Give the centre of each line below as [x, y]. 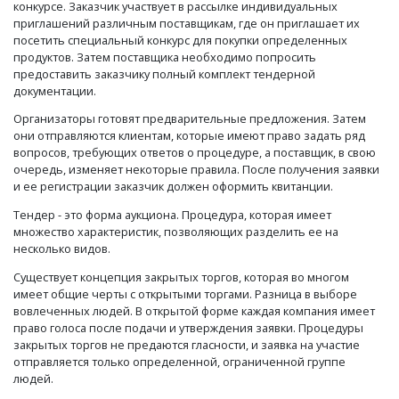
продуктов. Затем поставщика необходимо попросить [165, 57]
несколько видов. [62, 249]
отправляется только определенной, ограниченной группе [179, 361]
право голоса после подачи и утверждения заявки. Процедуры [188, 327]
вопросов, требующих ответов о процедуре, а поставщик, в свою [195, 153]
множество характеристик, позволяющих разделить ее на [176, 232]
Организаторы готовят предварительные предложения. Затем [190, 119]
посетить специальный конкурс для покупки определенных [180, 40]
